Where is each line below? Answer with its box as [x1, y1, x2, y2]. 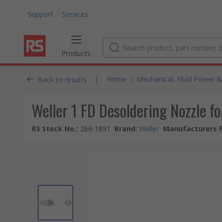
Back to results [38, 74, 87, 84]
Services [62, 9, 88, 19]
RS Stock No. [32, 124, 76, 133]
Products [61, 49, 91, 58]
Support [28, 9, 54, 19]
